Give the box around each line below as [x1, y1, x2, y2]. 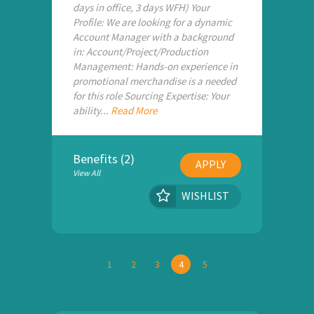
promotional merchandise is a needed [73, 74, 236, 88]
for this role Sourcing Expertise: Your [73, 89, 229, 102]
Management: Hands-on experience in [73, 60, 238, 73]
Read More [111, 104, 157, 117]
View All [73, 168, 100, 178]
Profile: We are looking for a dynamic [73, 15, 232, 29]
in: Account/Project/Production [73, 45, 208, 58]
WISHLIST [182, 189, 229, 203]
